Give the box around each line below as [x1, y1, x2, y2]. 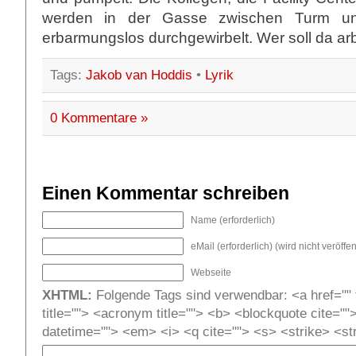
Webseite [190, 267, 231, 279]
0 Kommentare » [49, 110, 148, 126]
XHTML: [41, 288, 92, 304]
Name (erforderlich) [190, 215, 275, 226]
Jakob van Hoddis [85, 68, 192, 83]
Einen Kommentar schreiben [41, 183, 289, 204]
